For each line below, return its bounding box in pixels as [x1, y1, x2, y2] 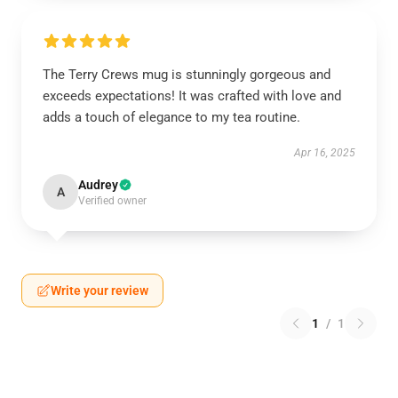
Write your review [51, 283, 148, 298]
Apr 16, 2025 [294, 147, 355, 159]
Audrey [78, 178, 118, 192]
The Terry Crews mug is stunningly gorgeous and [43, 67, 330, 83]
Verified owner [78, 195, 147, 207]
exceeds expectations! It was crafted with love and [43, 88, 341, 104]
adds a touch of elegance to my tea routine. [43, 109, 300, 125]
